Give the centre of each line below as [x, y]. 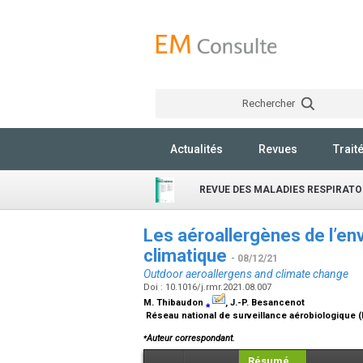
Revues [278, 149]
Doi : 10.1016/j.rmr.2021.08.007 [209, 287]
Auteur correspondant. [191, 339]
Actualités [196, 149]
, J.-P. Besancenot [265, 303]
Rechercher [269, 103]
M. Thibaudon [175, 303]
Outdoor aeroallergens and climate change [246, 274]
